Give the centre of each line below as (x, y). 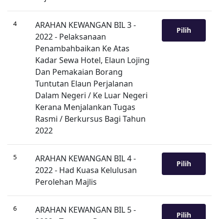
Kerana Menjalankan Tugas (85, 107)
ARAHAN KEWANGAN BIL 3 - (86, 25)
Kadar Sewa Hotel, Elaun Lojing (92, 60)
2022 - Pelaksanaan (71, 37)
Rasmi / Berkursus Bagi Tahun (90, 119)
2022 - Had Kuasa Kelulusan (86, 170)
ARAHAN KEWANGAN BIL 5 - (86, 210)
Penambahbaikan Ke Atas (82, 48)
